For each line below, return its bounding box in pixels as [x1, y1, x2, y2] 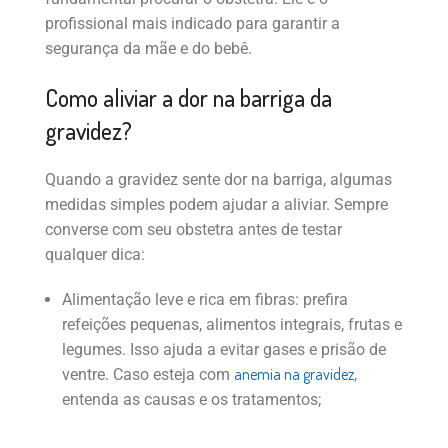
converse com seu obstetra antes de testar [45, 220, 342, 240]
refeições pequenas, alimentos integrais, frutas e [62, 315, 402, 335]
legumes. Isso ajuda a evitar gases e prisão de [62, 340, 386, 360]
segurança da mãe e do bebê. [45, 39, 252, 59]
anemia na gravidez [234, 364, 354, 385]
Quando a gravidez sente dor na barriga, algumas [45, 170, 392, 190]
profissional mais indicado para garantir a [45, 14, 340, 34]
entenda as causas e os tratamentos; [62, 390, 321, 410]
